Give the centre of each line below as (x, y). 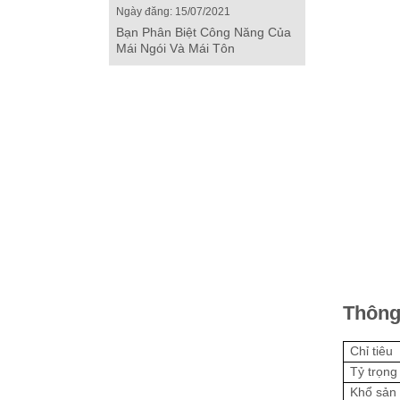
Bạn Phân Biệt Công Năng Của (204, 32)
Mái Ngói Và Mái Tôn (175, 48)
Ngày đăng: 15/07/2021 (173, 11)
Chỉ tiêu (372, 350)
